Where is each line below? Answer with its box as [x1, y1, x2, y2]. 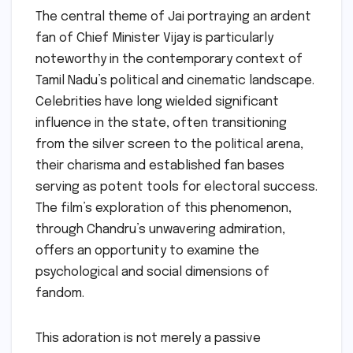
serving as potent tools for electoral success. [35, 180, 318, 195]
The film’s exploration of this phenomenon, [35, 202, 292, 216]
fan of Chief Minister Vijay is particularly [35, 32, 273, 46]
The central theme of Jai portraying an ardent [35, 10, 311, 24]
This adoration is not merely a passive [35, 332, 261, 346]
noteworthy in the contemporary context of [35, 53, 303, 67]
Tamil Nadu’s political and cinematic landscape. [35, 74, 314, 88]
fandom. [35, 287, 84, 301]
